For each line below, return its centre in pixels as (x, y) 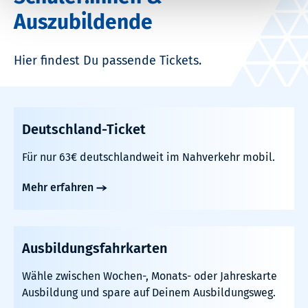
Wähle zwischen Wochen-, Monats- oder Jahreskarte (150, 276)
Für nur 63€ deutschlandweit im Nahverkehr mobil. (148, 157)
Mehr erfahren (58, 188)
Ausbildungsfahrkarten (95, 249)
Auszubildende (83, 22)
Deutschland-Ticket (84, 130)
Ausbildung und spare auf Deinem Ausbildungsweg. (149, 293)
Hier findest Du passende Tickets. (108, 61)
